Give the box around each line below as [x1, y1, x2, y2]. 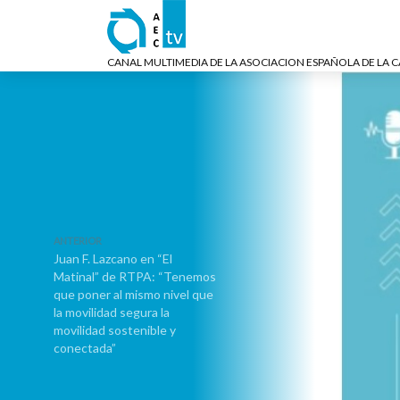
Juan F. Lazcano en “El [54, 251, 172, 266]
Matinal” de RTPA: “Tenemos [54, 269, 216, 284]
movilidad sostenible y [54, 322, 176, 337]
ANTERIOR [54, 235, 102, 246]
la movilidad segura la [54, 304, 170, 320]
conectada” [54, 340, 116, 355]
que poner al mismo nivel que [54, 287, 213, 302]
